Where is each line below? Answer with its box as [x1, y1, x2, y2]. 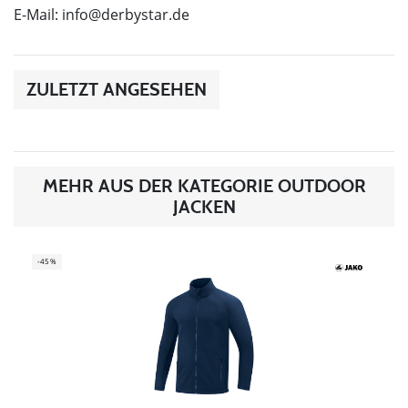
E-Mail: [14, 4, 62, 25]
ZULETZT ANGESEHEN [26, 77, 207, 100]
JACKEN [172, 195, 236, 218]
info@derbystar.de [62, 4, 189, 25]
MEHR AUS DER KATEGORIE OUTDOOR [42, 174, 366, 197]
